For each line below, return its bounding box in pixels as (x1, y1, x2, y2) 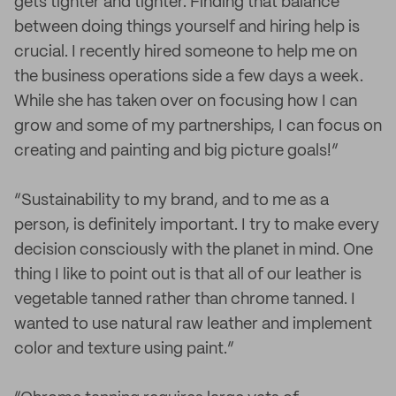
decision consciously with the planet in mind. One (14, 242, 373, 258)
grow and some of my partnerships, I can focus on (14, 118, 382, 134)
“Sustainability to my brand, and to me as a (14, 193, 329, 209)
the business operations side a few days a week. (14, 69, 363, 85)
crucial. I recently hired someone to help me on (14, 44, 357, 60)
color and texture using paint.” (14, 341, 234, 357)
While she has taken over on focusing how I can (14, 94, 357, 110)
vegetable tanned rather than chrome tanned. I (14, 292, 355, 308)
